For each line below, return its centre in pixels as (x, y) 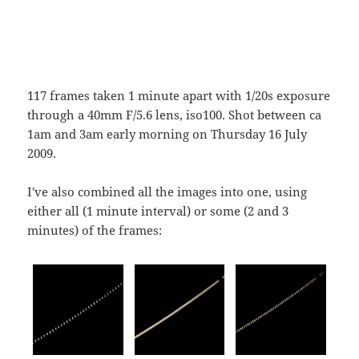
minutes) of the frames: (95, 230)
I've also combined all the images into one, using (167, 192)
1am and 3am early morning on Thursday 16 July (167, 134)
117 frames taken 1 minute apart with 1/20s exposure (179, 96)
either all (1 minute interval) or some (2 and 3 (158, 211)
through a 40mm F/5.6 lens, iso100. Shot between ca (175, 115)
